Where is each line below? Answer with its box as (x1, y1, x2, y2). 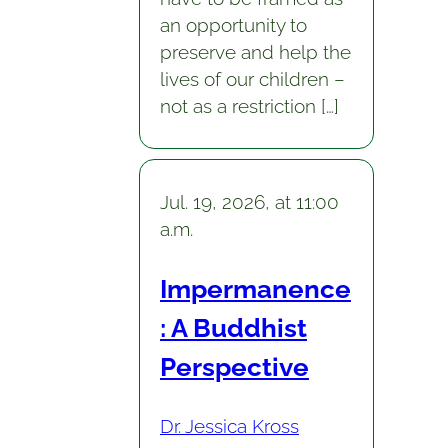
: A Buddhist (159, 312, 307, 344)
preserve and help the (159, 40, 351, 63)
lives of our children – (159, 67, 345, 90)
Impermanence (159, 273, 351, 305)
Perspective (159, 351, 309, 383)
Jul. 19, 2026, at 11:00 (159, 190, 339, 213)
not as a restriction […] (159, 94, 339, 117)
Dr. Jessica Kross (159, 414, 299, 437)
